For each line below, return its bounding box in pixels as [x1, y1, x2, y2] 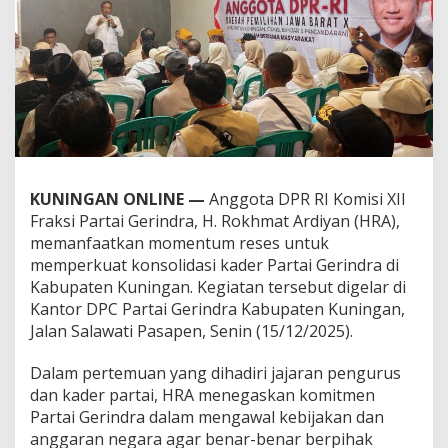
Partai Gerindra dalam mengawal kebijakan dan [30, 405, 384, 428]
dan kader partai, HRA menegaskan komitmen [30, 383, 375, 406]
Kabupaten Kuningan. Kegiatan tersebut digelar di [30, 275, 406, 298]
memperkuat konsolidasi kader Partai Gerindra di [30, 253, 399, 276]
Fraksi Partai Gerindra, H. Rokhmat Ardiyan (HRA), [30, 209, 400, 232]
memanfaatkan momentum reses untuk [30, 231, 329, 254]
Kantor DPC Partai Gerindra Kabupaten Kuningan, [30, 297, 405, 320]
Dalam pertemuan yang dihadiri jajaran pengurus [30, 361, 401, 384]
